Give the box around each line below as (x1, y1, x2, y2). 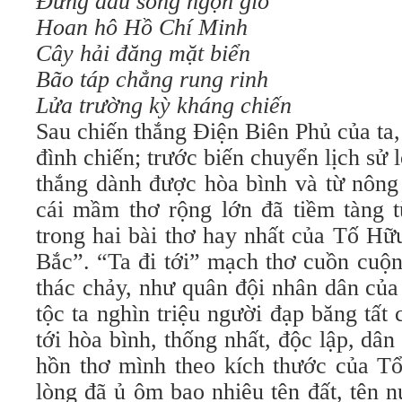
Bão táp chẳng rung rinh (36, 66, 268, 92)
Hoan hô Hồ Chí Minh (36, 14, 248, 40)
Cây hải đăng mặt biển (36, 40, 250, 66)
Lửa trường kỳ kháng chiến (36, 92, 292, 118)
